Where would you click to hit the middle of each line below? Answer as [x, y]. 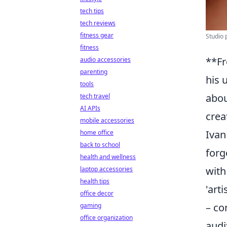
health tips [95, 181]
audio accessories [105, 60]
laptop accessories [106, 169]
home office [97, 133]
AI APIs [90, 108]
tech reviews [98, 23]
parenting [94, 72]
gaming [91, 205]
